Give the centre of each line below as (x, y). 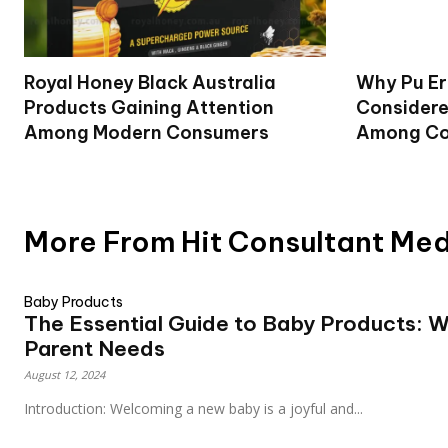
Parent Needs (94, 348)
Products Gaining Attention (149, 107)
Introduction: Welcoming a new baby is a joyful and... (193, 408)
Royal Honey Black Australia (150, 82)
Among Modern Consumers (146, 132)
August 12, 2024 (64, 374)
